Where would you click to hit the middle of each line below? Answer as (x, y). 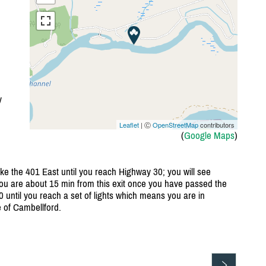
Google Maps (209, 136)
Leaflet (129, 125)
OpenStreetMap (175, 125)
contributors (216, 125)
